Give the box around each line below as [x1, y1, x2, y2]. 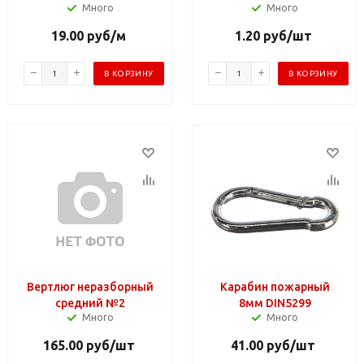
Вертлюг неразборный [27, 279, 154, 293]
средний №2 [55, 296, 125, 310]
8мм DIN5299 [238, 296, 311, 310]
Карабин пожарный [219, 279, 330, 293]
